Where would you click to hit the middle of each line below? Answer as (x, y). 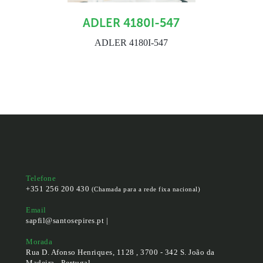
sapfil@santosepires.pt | (67, 220)
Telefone (41, 178)
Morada (39, 241)
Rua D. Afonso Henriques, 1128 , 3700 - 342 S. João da (120, 252)
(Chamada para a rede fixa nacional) (146, 189)
